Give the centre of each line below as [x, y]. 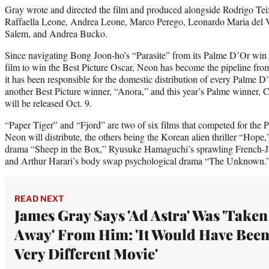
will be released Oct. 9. [48, 103]
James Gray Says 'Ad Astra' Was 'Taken [141, 215]
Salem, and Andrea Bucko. [56, 33]
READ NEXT [39, 198]
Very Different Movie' [86, 253]
